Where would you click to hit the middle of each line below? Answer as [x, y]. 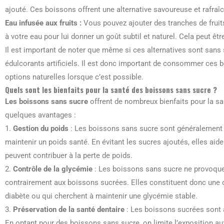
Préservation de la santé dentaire [69, 209]
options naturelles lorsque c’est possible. [74, 77]
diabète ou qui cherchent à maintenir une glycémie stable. [101, 196]
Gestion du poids [41, 128]
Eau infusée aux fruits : [43, 23]
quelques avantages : [40, 115]
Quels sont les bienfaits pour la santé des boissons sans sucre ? [111, 89]
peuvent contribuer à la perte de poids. [69, 155]
